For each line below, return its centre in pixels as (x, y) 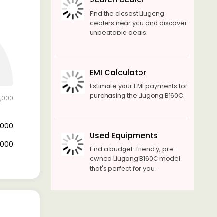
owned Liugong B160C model (135, 159)
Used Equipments (124, 135)
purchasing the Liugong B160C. (137, 96)
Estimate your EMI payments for (138, 86)
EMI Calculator (118, 72)
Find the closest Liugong (127, 13)
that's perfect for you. (123, 168)
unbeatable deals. (118, 33)
